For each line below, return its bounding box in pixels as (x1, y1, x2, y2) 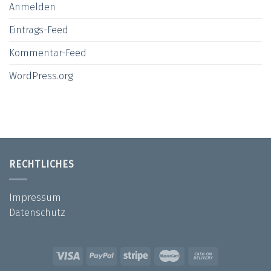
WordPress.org (9, 70, 73, 82)
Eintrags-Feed (9, 24, 68, 36)
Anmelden (9, 1, 56, 13)
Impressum (9, 191, 61, 203)
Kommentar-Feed (9, 47, 87, 59)
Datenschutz (9, 206, 65, 218)
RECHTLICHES (9, 158, 74, 171)
